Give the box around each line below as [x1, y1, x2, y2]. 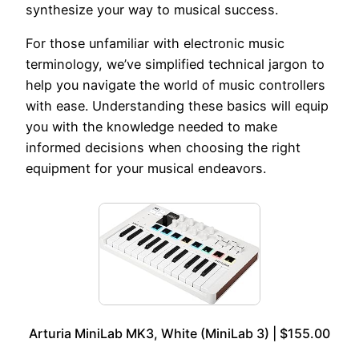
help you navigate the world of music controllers [26, 77, 325, 94]
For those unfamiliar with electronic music [26, 35, 284, 52]
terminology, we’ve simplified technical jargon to [26, 56, 325, 73]
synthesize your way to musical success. [26, 2, 278, 18]
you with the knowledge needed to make [26, 119, 277, 135]
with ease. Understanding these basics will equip [26, 98, 329, 115]
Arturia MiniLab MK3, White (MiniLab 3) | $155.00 [29, 325, 330, 342]
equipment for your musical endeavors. [26, 160, 266, 177]
